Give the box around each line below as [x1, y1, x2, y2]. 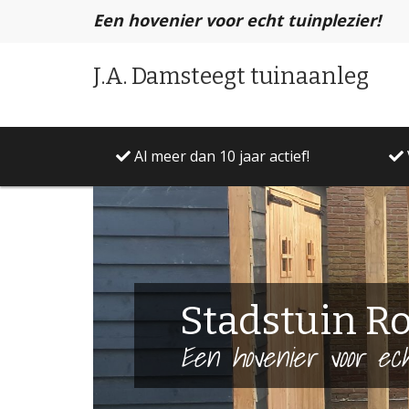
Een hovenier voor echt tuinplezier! [93, 9, 381, 31]
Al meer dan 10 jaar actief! [131, 146, 310, 166]
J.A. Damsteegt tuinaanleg [93, 63, 369, 90]
